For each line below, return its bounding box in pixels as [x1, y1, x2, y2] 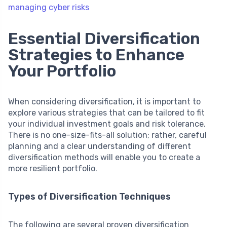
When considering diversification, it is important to [8, 96, 201, 106]
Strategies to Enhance [8, 45, 184, 64]
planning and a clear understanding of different [8, 141, 191, 151]
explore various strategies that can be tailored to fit [8, 107, 205, 118]
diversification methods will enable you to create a [8, 152, 200, 162]
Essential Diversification [8, 28, 200, 48]
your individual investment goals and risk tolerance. [8, 119, 206, 129]
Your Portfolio [8, 61, 116, 81]
